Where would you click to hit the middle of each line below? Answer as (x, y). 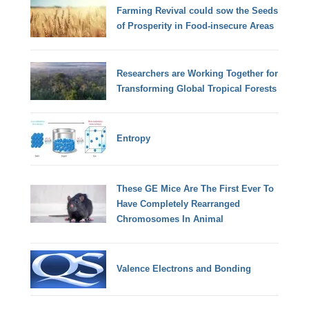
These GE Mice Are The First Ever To (196, 188)
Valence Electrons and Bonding (184, 269)
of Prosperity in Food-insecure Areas (196, 26)
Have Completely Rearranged (179, 203)
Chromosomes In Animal (170, 219)
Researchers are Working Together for (198, 73)
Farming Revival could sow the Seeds (198, 10)
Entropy (134, 139)
